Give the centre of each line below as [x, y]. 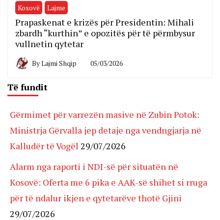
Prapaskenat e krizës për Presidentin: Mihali [105, 22]
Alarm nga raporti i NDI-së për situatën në [94, 167]
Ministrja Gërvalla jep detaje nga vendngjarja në [106, 130]
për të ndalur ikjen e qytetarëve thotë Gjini [96, 198]
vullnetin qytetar [49, 44]
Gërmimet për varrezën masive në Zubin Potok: [105, 115]
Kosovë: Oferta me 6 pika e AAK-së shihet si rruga [109, 182]
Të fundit [27, 87]
